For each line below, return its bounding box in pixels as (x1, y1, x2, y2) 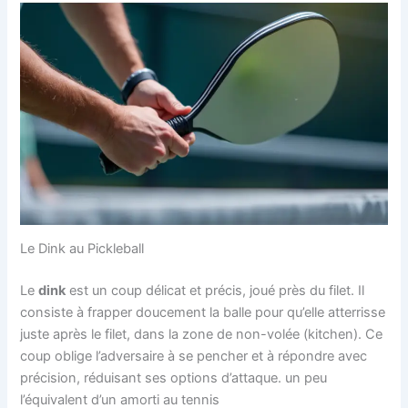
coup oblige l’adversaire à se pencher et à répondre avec (20, 348, 368, 365)
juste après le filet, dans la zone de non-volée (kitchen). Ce (20, 326, 383, 343)
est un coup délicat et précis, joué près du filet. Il (66, 282, 365, 300)
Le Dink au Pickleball (20, 240, 145, 258)
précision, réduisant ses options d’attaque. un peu (20, 370, 328, 387)
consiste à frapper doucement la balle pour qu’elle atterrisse (20, 304, 386, 321)
